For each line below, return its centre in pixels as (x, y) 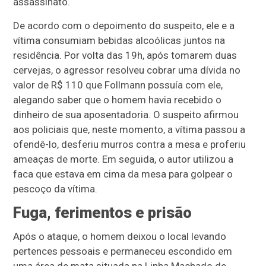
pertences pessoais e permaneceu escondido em (123, 251)
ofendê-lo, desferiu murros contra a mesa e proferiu (130, 145)
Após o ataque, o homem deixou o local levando (120, 237)
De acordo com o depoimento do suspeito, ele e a (124, 26)
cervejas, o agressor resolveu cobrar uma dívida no (127, 70)
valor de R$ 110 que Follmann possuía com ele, (118, 85)
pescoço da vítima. (56, 189)
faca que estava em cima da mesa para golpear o (123, 174)
